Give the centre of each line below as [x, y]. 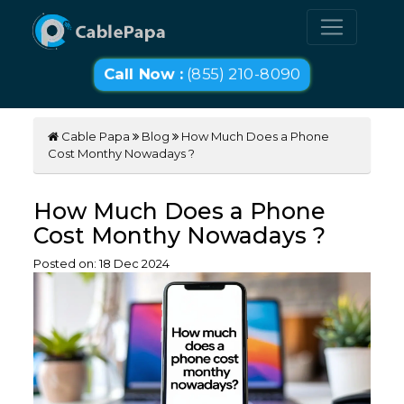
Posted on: [67, 264]
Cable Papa [95, 137]
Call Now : [143, 74]
